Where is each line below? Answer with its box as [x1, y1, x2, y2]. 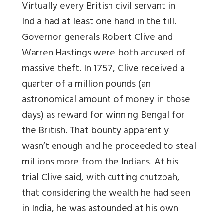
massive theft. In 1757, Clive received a [22, 60, 185, 79]
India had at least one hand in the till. [22, 14, 176, 32]
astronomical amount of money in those [22, 91, 190, 110]
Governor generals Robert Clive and [22, 29, 173, 48]
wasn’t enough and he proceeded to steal [22, 138, 196, 157]
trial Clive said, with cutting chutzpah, [22, 169, 180, 188]
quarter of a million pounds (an [22, 76, 151, 94]
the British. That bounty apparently [22, 123, 169, 141]
